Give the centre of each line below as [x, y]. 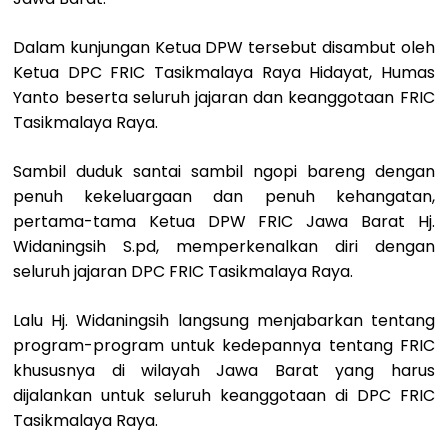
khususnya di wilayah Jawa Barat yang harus [224, 371]
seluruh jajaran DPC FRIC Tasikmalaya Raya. [183, 272]
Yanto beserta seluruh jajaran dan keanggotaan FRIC [224, 98]
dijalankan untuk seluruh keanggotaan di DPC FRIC [224, 396]
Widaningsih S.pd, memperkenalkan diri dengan [224, 247]
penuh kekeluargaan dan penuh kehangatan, [224, 197]
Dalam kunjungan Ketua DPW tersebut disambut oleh [224, 48]
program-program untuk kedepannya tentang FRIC [224, 346]
